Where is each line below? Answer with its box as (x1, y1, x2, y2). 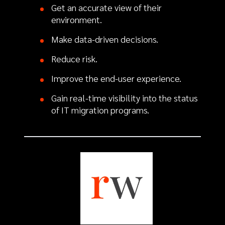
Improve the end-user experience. (51, 72, 181, 84)
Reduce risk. (51, 53, 99, 64)
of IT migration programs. (51, 104, 151, 116)
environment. (51, 14, 102, 25)
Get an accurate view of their (51, 2, 162, 13)
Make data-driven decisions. (51, 33, 158, 45)
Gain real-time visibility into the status (51, 92, 198, 103)
